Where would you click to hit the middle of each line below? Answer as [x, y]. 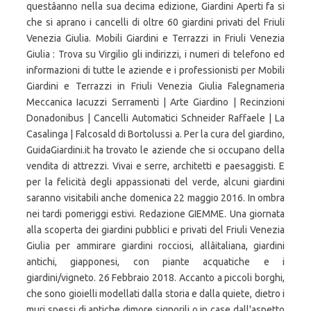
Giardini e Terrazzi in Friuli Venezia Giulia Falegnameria [155, 86]
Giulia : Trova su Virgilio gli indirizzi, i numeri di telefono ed [155, 54]
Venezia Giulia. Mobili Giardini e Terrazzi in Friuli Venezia [155, 38]
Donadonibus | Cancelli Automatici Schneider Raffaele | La [155, 118]
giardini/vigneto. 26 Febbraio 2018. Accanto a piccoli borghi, [155, 278]
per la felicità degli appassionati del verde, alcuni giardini [155, 182]
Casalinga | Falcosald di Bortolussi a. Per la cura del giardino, [155, 134]
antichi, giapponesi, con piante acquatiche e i [155, 262]
